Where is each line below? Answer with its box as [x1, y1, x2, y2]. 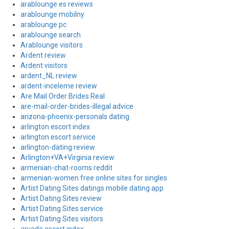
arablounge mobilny [20, 10, 84, 18]
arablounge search [20, 31, 81, 39]
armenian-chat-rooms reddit [20, 164, 112, 172]
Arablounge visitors [20, 41, 83, 49]
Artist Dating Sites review [20, 194, 102, 202]
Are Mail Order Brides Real [20, 92, 105, 100]
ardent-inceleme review [20, 82, 97, 90]
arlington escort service [20, 133, 96, 141]
